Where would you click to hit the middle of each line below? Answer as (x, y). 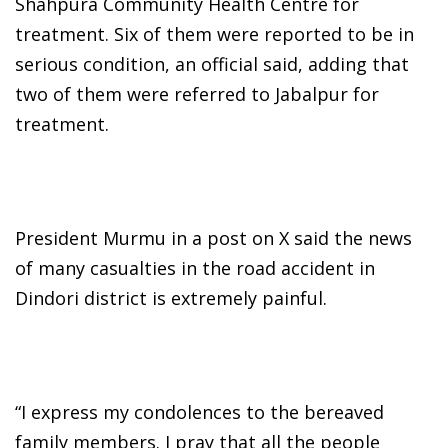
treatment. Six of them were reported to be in (214, 34)
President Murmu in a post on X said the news (213, 238)
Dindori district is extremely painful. (171, 298)
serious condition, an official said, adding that (212, 64)
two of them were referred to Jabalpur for (197, 94)
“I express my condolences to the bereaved (199, 412)
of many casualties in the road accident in (195, 268)
